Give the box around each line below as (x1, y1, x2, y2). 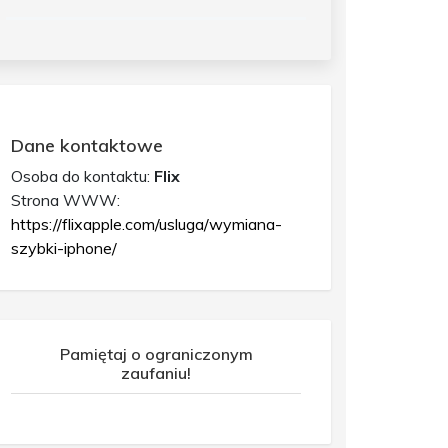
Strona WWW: (11, 189, 120, 210)
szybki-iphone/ (11, 237, 117, 258)
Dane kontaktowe (11, 133, 163, 157)
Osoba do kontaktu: (11, 165, 154, 186)
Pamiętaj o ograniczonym (59, 343, 253, 364)
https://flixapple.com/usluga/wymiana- (11, 213, 282, 234)
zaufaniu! (121, 362, 191, 383)
